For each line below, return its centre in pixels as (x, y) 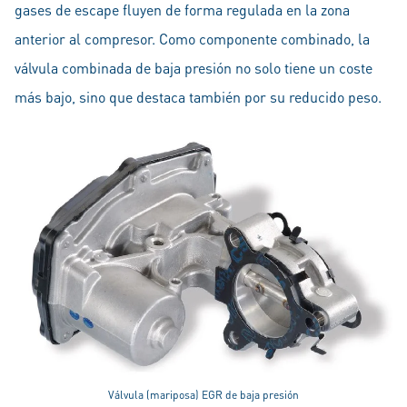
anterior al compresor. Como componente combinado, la (192, 39)
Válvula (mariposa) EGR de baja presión (203, 395)
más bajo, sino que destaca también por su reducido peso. (198, 97)
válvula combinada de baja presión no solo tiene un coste (194, 68)
